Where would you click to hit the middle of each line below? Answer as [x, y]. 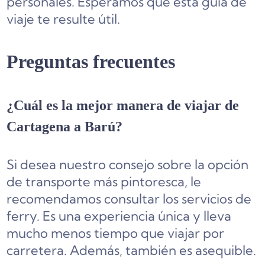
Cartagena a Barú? [65, 126]
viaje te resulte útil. [64, 19]
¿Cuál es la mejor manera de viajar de [123, 105]
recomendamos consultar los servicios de [129, 198]
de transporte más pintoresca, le [104, 181]
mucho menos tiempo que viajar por [116, 233]
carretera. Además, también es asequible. [132, 250]
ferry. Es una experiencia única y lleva [119, 216]
